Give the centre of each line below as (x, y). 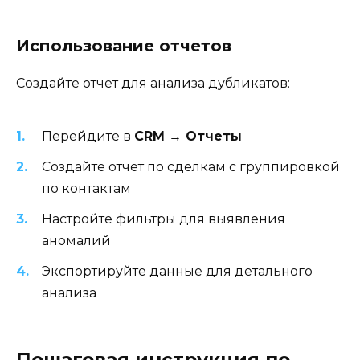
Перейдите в (88, 136)
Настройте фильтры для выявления (164, 219)
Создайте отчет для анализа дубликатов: (153, 84)
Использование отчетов (124, 46)
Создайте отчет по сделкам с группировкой (191, 166)
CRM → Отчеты (188, 136)
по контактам (86, 188)
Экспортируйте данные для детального (177, 272)
